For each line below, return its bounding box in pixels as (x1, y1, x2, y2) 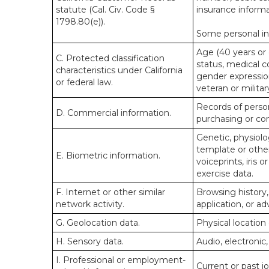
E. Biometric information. (56, 150, 160, 161)
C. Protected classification (56, 53, 165, 64)
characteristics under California (56, 65, 183, 76)
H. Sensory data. (56, 236, 124, 247)
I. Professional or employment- (56, 255, 186, 265)
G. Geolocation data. (56, 217, 140, 228)
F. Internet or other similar (56, 187, 165, 198)
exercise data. (196, 168, 253, 179)
